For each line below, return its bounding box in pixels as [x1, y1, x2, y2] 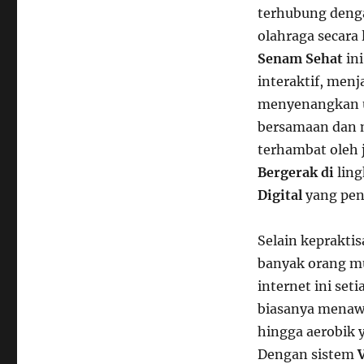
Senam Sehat [257, 50, 343, 67]
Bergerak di [257, 164, 334, 180]
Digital [257, 187, 302, 203]
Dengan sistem [257, 346, 357, 362]
